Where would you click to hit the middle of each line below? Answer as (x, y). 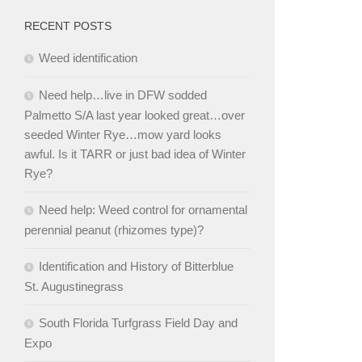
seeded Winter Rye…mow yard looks (123, 135)
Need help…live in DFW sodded (123, 95)
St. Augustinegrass (74, 287)
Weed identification (88, 58)
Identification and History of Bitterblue (136, 267)
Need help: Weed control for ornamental (143, 210)
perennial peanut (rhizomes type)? (114, 230)
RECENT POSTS (68, 26)
